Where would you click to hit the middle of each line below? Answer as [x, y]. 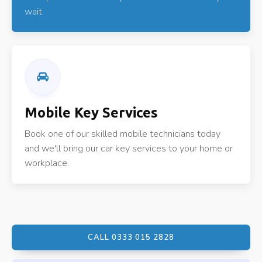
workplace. [47, 163]
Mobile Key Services [92, 112]
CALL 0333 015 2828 [131, 237]
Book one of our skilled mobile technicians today [123, 134]
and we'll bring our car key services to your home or [129, 148]
